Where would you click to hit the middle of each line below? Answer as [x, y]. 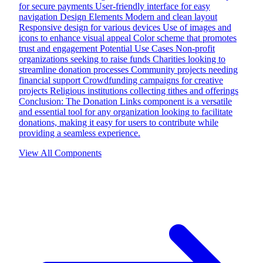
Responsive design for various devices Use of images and [125, 27]
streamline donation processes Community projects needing [128, 69]
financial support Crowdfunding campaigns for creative [121, 80]
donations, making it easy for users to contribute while [119, 122]
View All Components [60, 153]
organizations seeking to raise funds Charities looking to [122, 59]
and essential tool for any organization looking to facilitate [126, 112]
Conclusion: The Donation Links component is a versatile [125, 101]
